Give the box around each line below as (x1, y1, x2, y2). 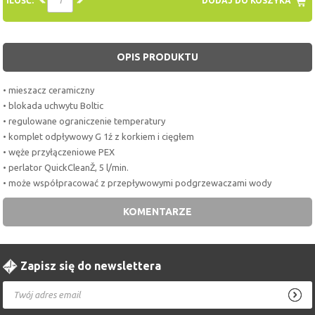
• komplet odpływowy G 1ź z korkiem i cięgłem (3, 131, 195, 141)
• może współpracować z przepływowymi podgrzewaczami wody (3, 177, 272, 188)
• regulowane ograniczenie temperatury (3, 115, 166, 126)
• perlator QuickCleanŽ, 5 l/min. (3, 162, 129, 172)
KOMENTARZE (123, 205, 192, 217)
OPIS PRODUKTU (117, 51, 198, 63)
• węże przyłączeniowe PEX (3, 146, 115, 157)
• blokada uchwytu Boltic (3, 100, 104, 110)
